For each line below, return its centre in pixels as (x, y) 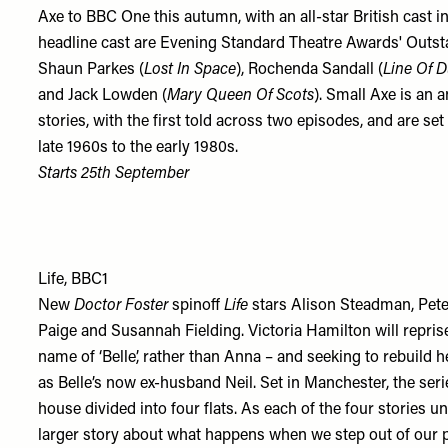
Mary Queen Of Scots (241, 96)
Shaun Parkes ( (91, 70)
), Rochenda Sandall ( (310, 70)
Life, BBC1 (75, 280)
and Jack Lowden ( (103, 96)
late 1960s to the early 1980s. (138, 148)
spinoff (196, 306)
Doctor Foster (121, 306)
